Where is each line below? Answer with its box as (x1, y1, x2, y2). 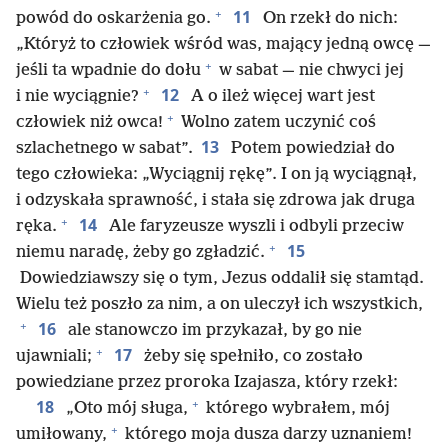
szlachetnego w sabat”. (16, 139, 193, 158)
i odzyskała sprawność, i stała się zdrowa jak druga (16, 191, 415, 210)
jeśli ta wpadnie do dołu (16, 61, 201, 80)
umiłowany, (16, 425, 107, 444)
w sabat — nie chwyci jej (215, 61, 404, 80)
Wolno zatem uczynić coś (177, 113, 376, 132)
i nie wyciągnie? (16, 87, 139, 106)
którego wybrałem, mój (202, 399, 390, 418)
